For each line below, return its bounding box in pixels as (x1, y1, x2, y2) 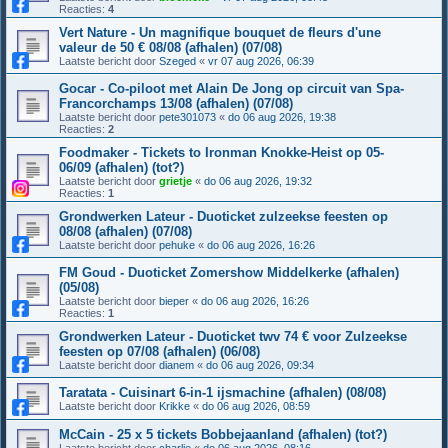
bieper (159, 295, 189, 307)
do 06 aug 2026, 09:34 (206, 359, 314, 371)
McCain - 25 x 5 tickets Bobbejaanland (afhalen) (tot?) (59, 427, 387, 442)
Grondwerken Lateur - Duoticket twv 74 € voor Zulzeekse (59, 329, 407, 344)
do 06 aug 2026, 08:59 (202, 400, 310, 412)
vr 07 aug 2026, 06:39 (208, 55, 314, 67)
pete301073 (159, 111, 216, 123)
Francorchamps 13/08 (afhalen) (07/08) (59, 96, 293, 111)
